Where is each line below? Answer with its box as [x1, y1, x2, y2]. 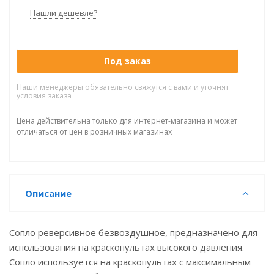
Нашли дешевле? [30, 7, 97, 18]
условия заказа [17, 91, 72, 101]
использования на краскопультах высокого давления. [9, 241, 244, 253]
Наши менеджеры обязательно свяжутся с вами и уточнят [17, 82, 229, 92]
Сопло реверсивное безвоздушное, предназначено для [9, 226, 257, 239]
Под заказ [104, 55, 151, 67]
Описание [25, 187, 72, 199]
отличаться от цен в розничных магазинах [17, 127, 172, 137]
